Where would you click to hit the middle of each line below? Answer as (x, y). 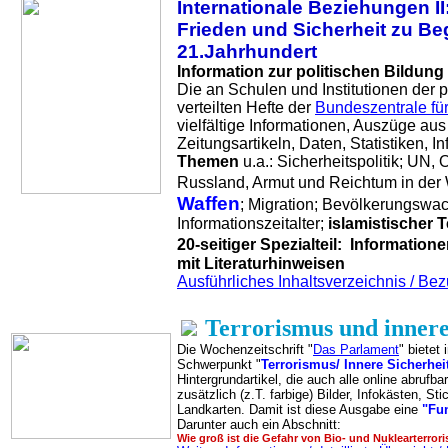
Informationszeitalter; (252, 223)
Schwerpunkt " (219, 364)
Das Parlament (356, 349)
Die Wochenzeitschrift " (245, 349)
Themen (208, 161)
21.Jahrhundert (247, 51)
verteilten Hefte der (246, 107)
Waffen (208, 203)
